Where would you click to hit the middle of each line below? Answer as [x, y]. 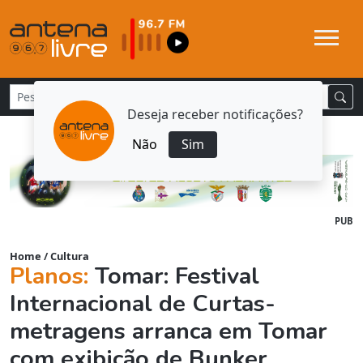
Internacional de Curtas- [143, 304]
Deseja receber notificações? [215, 114]
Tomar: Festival [177, 276]
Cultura [70, 256]
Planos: [52, 276]
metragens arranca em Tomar [169, 331]
